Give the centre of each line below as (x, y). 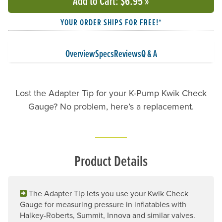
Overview (80, 53)
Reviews (127, 53)
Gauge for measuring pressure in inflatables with (103, 204)
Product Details (111, 160)
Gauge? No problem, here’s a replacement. (111, 106)
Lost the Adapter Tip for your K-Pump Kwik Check (111, 93)
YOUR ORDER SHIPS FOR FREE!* (111, 22)
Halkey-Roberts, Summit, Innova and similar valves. (108, 215)
